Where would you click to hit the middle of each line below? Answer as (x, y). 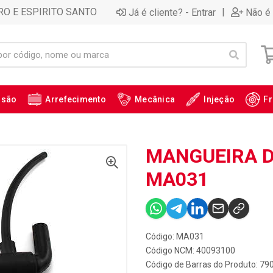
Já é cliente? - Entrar (172, 12)
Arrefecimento (76, 99)
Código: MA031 (175, 236)
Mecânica (155, 99)
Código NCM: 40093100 (190, 250)
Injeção (219, 99)
